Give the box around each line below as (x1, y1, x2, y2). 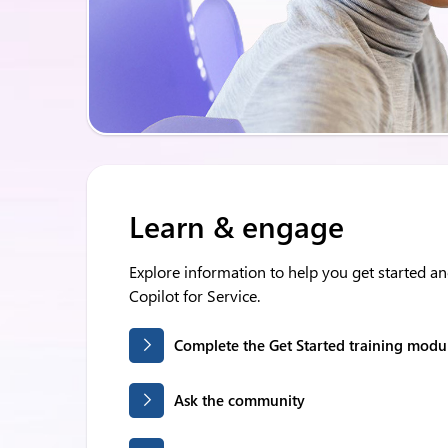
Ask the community (174, 390, 305, 410)
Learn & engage (129, 206, 344, 246)
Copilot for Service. (129, 285, 260, 306)
